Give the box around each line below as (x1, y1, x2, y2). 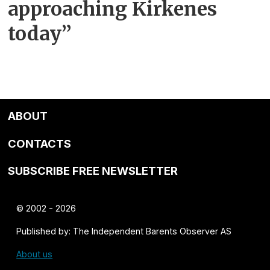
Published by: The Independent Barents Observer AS (16, 226, 232, 237)
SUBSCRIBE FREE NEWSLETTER (8, 164, 178, 178)
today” (8, 22, 72, 46)
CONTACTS (8, 136, 72, 150)
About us (16, 249, 53, 260)
